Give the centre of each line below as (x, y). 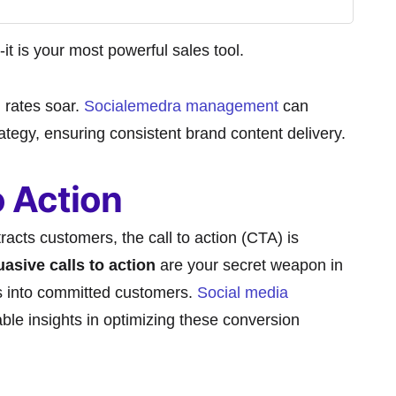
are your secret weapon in (249, 266)
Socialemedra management (181, 106)
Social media (243, 293)
